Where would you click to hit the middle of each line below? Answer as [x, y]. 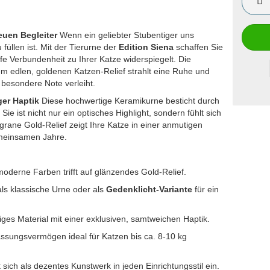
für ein [206, 189]
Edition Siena [146, 47]
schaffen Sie [198, 47]
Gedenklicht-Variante [149, 189]
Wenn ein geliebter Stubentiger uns [126, 35]
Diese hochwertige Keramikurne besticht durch [129, 101]
